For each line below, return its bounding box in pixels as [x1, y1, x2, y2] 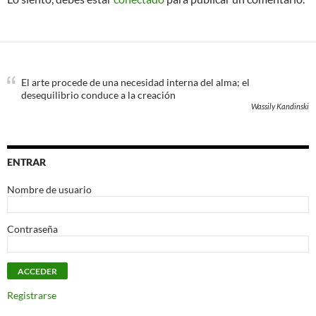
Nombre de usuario [7, 183, 92, 195]
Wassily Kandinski [251, 102, 309, 111]
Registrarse [7, 289, 56, 301]
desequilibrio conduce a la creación [21, 89, 176, 101]
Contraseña [7, 223, 58, 235]
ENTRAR [7, 156, 46, 168]
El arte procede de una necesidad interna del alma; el [21, 76, 250, 88]
